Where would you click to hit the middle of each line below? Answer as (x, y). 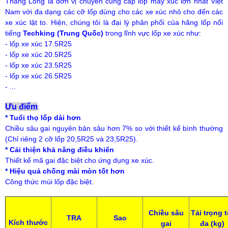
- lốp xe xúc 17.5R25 (38, 44)
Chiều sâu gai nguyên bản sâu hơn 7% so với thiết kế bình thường (114, 128)
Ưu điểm (21, 106)
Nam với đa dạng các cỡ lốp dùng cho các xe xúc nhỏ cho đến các (114, 11)
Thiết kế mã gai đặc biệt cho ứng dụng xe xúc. (80, 160)
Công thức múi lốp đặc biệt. (49, 181)
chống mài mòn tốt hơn (83, 171)
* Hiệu (16, 171)
